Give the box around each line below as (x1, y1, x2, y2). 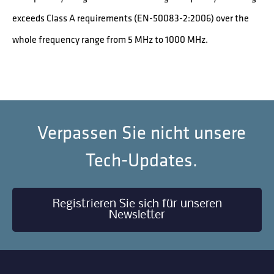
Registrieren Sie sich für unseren (52, 198, 222, 210)
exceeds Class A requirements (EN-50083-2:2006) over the (12, 10, 249, 25)
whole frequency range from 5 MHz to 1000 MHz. (12, 32, 208, 46)
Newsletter (109, 209, 165, 221)
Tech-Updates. (86, 147, 198, 174)
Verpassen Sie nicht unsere (37, 119, 246, 146)
